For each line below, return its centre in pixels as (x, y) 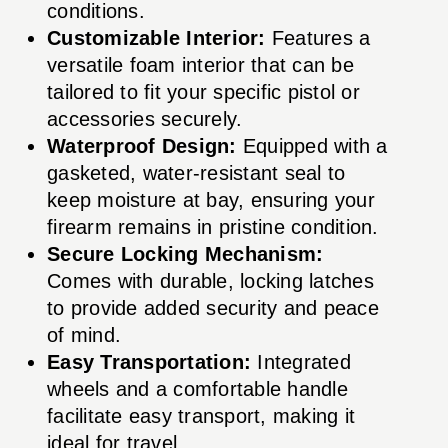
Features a (318, 37)
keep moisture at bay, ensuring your (211, 199)
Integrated (301, 361)
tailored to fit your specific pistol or (203, 91)
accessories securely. (145, 118)
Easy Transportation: (149, 361)
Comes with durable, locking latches (210, 280)
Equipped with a (312, 145)
